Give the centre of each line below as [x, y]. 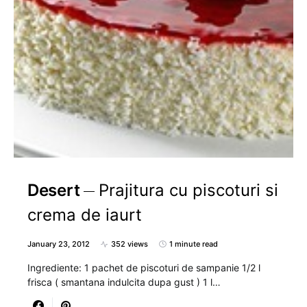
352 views [130, 244]
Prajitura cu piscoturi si [189, 190]
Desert [54, 190]
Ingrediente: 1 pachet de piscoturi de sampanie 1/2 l [144, 268]
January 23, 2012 [59, 244]
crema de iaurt [85, 215]
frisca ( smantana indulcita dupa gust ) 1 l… [124, 282]
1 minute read [194, 244]
